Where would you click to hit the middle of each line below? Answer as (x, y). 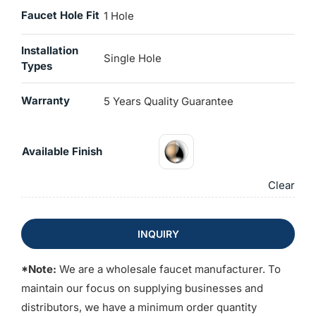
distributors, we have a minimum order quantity (139, 308)
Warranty (45, 101)
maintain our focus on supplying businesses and (142, 288)
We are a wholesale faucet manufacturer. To (168, 269)
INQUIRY (158, 234)
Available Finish (62, 152)
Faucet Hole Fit (60, 16)
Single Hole (132, 59)
